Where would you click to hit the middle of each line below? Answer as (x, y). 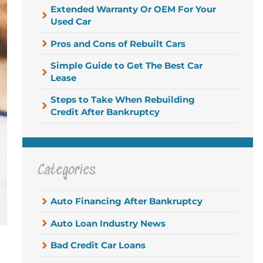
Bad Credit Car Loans (98, 245)
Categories (66, 171)
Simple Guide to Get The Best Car (127, 65)
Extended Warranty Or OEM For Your (134, 9)
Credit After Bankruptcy (105, 112)
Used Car (71, 22)
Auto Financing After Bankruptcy (127, 201)
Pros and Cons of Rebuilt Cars (118, 43)
